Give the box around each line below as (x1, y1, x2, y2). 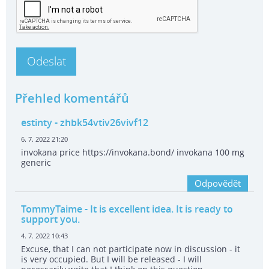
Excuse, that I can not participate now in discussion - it (21, 243, 240, 255)
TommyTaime (21, 202, 82, 216)
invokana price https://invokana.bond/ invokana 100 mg (21, 147, 244, 159)
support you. (21, 213, 80, 226)
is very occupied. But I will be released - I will (21, 253, 202, 265)
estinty (21, 116, 52, 130)
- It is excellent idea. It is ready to (82, 202, 233, 216)
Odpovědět (195, 177, 241, 190)
